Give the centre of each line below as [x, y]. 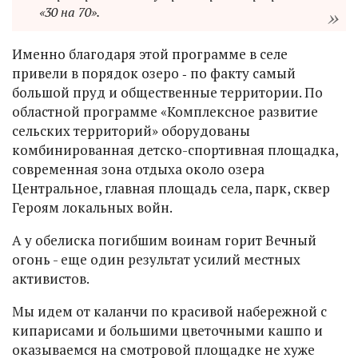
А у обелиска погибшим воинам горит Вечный [164, 241]
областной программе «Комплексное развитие [165, 112]
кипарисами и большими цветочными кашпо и [167, 331]
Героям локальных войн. [92, 208]
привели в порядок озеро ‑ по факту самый [154, 74]
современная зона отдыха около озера [138, 169]
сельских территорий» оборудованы [131, 131]
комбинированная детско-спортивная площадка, [175, 150]
